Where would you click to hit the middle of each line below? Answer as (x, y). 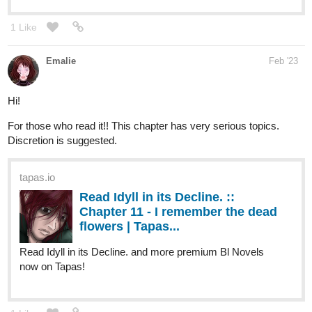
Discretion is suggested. (62, 86)
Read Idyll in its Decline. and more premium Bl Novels (142, 198)
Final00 (62, 293)
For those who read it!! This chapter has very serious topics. (143, 72)
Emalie (61, 7)
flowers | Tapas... (130, 172)
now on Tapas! (52, 212)
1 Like (24, 259)
